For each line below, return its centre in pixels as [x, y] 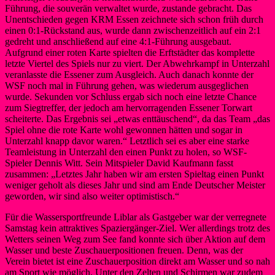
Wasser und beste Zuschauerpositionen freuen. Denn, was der [124, 250]
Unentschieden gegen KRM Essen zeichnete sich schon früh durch [134, 19]
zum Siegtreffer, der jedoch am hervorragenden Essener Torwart [129, 107]
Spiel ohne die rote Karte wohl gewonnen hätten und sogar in [124, 130]
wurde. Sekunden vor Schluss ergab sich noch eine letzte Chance [131, 96]
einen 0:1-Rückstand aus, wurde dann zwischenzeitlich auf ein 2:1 [133, 30]
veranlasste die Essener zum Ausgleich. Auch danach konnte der [129, 74]
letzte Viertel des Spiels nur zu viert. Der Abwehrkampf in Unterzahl [137, 63]
